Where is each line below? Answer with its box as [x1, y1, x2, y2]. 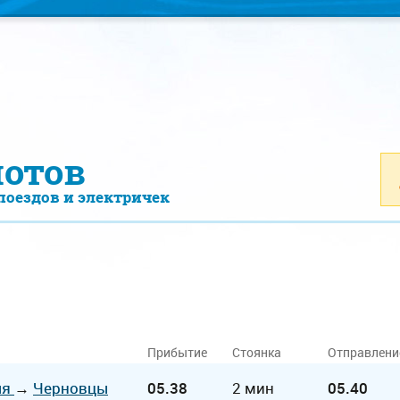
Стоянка [232, 344, 281, 361]
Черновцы [33, 378, 108, 398]
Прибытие [147, 344, 207, 361]
